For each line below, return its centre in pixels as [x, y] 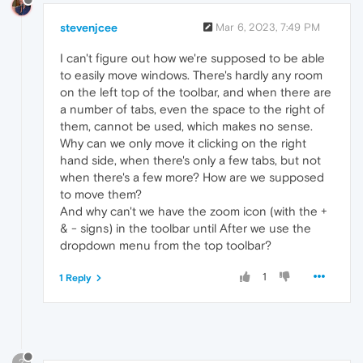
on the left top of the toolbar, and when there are [196, 92]
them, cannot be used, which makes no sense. [186, 126]
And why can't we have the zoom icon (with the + [194, 211]
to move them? [101, 194]
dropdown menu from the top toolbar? [166, 245]
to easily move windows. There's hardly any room [191, 75]
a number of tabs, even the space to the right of [192, 109]
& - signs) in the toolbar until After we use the [186, 228]
